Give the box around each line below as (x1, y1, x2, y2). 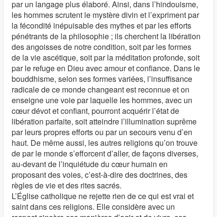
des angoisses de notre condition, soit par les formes (12, 41, 191, 52)
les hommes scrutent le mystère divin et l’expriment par (12, 9, 199, 20)
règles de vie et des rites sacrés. (12, 180, 122, 191)
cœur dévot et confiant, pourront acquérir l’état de (12, 105, 179, 116)
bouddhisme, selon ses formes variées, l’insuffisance (12, 73, 192, 84)
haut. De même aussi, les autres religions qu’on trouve (12, 137, 198, 148)
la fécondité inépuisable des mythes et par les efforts (12, 20, 191, 31)
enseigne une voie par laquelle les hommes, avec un (12, 94, 192, 106)
